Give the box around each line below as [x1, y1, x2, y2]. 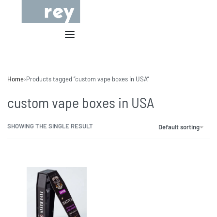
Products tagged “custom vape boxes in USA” [26, 75, 149, 83]
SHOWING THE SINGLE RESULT [7, 122, 93, 130]
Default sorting [158, 123, 200, 131]
